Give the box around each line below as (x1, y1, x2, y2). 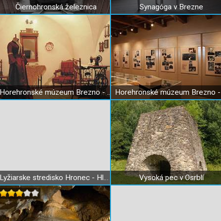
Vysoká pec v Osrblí (139, 173, 204, 182)
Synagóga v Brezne (140, 2, 203, 11)
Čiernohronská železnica (15, 2, 97, 11)
